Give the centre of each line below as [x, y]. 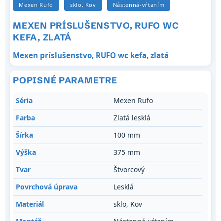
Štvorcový [129, 170]
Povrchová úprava [47, 187]
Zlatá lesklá [132, 118]
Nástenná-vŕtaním [139, 5]
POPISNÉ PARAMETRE [65, 80]
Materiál [30, 204]
